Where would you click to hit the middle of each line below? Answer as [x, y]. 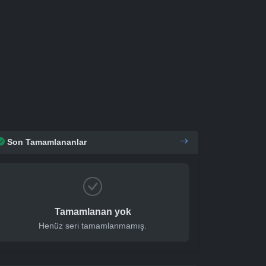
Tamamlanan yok [93, 211]
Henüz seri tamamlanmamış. [93, 225]
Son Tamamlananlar [47, 142]
